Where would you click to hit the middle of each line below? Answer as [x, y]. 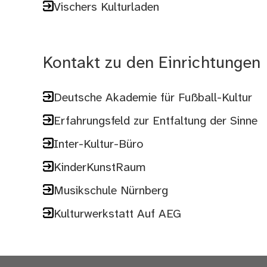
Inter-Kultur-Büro [99, 145]
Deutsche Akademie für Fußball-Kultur [153, 98]
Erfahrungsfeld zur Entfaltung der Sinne [156, 122]
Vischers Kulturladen [107, 8]
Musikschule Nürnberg [111, 191]
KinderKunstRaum [100, 168]
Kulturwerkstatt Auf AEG [118, 215]
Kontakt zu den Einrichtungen [152, 64]
